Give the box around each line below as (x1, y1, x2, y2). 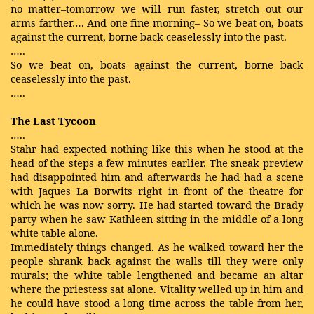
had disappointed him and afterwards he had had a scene (11, 170, 303, 184)
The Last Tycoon (11, 114, 96, 128)
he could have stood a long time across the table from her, (11, 296, 303, 310)
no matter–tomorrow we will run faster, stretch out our (11, 1, 303, 15)
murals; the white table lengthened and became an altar (11, 268, 303, 282)
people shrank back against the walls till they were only (11, 254, 303, 268)
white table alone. (11, 226, 98, 240)
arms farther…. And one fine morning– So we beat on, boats (11, 15, 303, 29)
